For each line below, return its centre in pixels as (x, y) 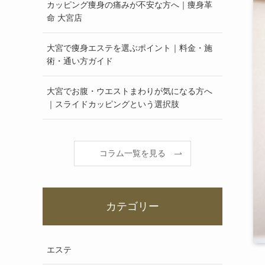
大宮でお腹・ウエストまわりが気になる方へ (130, 91)
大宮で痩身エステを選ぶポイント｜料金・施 (130, 48)
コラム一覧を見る (132, 153)
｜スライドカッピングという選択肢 (113, 104)
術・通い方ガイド (80, 61)
